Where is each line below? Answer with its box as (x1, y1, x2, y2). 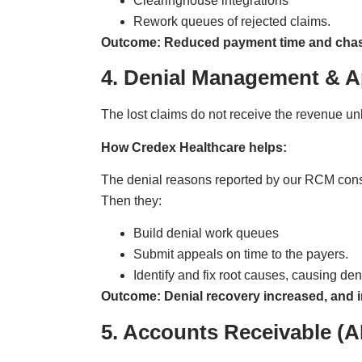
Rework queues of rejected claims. (133, 14, 334, 28)
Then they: (100, 193, 165, 208)
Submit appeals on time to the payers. (133, 247, 351, 262)
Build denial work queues (133, 226, 282, 241)
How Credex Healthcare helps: (100, 140, 290, 154)
